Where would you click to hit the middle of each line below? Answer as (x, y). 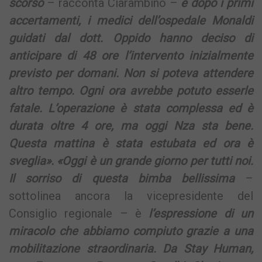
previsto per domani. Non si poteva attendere (131, 73)
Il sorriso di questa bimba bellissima (122, 178)
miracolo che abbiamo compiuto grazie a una (131, 231)
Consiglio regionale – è (75, 213)
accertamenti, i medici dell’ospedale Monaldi (131, 20)
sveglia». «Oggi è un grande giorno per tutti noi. (131, 161)
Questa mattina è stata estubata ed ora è (131, 143)
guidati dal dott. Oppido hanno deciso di (131, 38)
